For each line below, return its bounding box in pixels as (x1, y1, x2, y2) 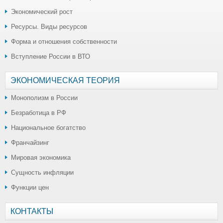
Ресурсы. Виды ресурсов (11, 22, 87, 30)
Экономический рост (11, 7, 73, 15)
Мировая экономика (11, 153, 71, 161)
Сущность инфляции (11, 168, 74, 176)
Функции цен (11, 183, 49, 191)
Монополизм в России (11, 94, 78, 102)
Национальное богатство (11, 123, 86, 131)
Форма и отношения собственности (11, 37, 117, 45)
